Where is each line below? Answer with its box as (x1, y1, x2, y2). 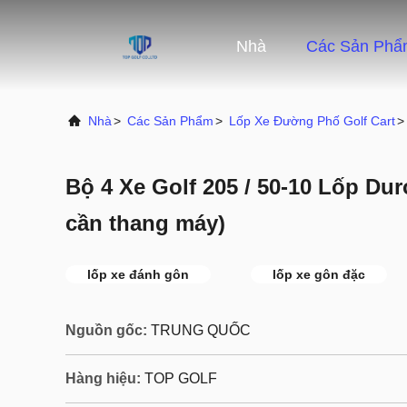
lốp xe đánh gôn (87, 267, 189, 282)
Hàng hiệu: (65, 371, 141, 386)
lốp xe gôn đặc (273, 267, 365, 282)
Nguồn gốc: (65, 323, 147, 338)
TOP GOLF (144, 371, 217, 386)
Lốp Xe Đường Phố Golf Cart (229, 114, 395, 128)
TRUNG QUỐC (151, 323, 251, 338)
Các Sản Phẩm (127, 114, 213, 128)
